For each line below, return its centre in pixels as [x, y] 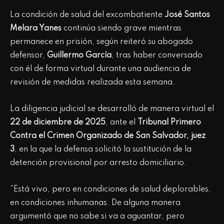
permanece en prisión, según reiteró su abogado [101, 42]
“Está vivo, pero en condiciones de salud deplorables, [110, 190]
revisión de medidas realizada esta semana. [92, 83]
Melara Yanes [36, 29]
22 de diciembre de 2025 [58, 123]
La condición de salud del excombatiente [87, 15]
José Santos [187, 15]
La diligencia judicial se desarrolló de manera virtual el [112, 109]
